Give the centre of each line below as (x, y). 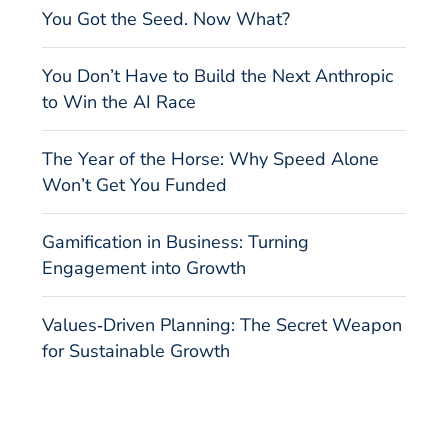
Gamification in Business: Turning (175, 242)
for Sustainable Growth (136, 351)
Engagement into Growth (144, 268)
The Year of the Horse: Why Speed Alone (210, 159)
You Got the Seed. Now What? (166, 19)
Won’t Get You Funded (134, 185)
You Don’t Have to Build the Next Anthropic (217, 76)
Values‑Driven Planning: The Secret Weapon (222, 325)
